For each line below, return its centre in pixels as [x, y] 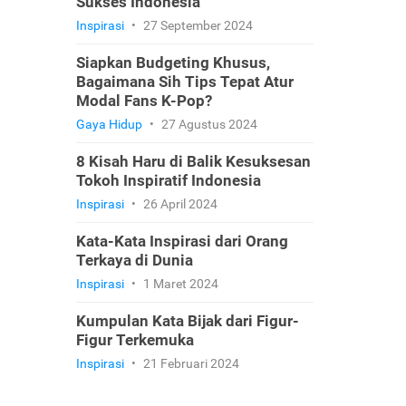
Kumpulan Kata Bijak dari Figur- [187, 321]
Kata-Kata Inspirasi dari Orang [182, 241]
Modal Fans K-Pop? [144, 101]
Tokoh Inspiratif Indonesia [168, 180]
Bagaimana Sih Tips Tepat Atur [184, 82]
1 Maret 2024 [179, 284]
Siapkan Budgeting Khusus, [173, 63]
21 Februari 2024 [189, 363]
